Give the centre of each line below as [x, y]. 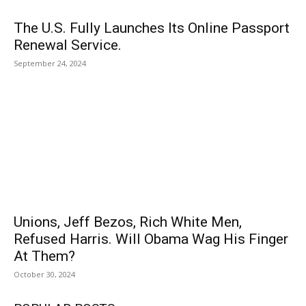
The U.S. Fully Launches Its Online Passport [152, 28]
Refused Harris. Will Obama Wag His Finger [151, 239]
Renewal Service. [68, 45]
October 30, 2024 [44, 274]
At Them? [44, 256]
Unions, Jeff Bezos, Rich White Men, [128, 222]
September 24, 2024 [50, 63]
